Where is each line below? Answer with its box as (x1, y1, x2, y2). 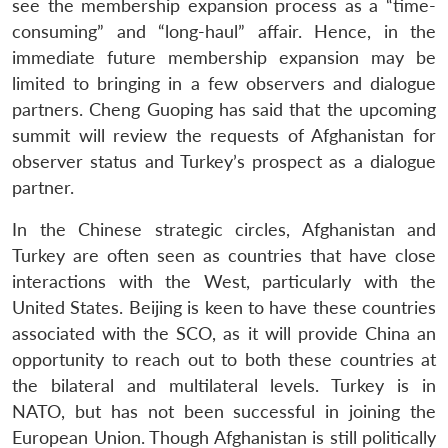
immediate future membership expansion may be (12, 46, 436, 68)
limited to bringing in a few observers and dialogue (12, 72, 436, 94)
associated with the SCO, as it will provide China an (12, 322, 436, 344)
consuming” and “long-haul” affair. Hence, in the (12, 20, 436, 42)
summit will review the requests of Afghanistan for (12, 124, 436, 146)
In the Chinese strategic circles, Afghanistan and (12, 218, 436, 240)
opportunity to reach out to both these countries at (12, 348, 436, 370)
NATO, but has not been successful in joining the (12, 400, 436, 422)
